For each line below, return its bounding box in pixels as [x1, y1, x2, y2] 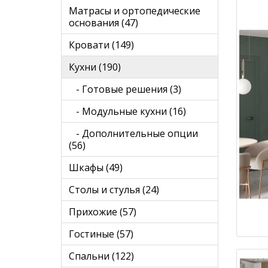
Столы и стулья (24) [69, 183, 159, 197]
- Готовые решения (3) [69, 83, 181, 96]
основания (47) [69, 16, 138, 30]
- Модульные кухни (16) [69, 105, 186, 118]
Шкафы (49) [69, 161, 123, 175]
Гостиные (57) [69, 227, 133, 241]
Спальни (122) [69, 249, 134, 263]
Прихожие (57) [69, 205, 136, 219]
